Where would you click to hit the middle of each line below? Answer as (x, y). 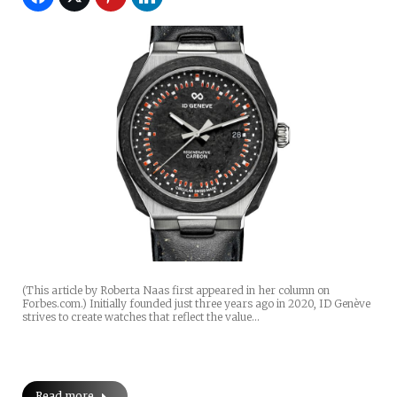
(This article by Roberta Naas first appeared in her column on (176, 290)
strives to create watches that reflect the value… (141, 316)
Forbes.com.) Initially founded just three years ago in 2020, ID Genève (198, 303)
